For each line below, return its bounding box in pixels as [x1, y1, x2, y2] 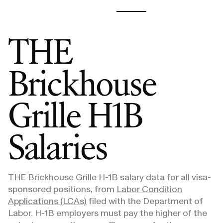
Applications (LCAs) [8, 196, 87, 207]
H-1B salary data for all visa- [97, 172, 211, 183]
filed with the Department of [89, 196, 203, 207]
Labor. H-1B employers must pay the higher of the [8, 208, 207, 219]
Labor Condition [116, 184, 182, 195]
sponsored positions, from [8, 184, 114, 195]
